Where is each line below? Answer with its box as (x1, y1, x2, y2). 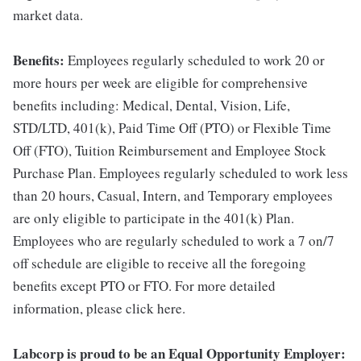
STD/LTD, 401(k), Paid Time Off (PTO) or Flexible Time (13, 118, 331, 138)
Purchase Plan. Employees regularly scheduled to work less (13, 164, 348, 183)
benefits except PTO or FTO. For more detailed (13, 276, 276, 296)
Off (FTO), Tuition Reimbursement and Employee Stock (13, 141, 326, 160)
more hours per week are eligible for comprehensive (13, 73, 308, 93)
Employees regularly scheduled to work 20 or (64, 51, 325, 70)
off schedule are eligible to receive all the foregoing (13, 254, 306, 273)
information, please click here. (13, 299, 185, 318)
